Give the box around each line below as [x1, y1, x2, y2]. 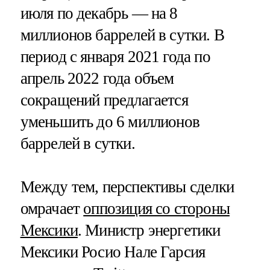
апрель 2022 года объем [20, 69, 174, 88]
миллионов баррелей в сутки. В [20, 26, 224, 45]
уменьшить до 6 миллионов [20, 113, 200, 131]
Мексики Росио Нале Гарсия [20, 242, 206, 261]
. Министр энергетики [77, 221, 221, 239]
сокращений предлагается [20, 91, 188, 110]
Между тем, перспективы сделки [20, 177, 234, 196]
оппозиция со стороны [83, 199, 230, 218]
